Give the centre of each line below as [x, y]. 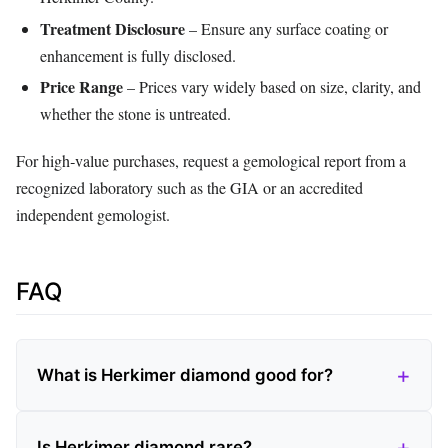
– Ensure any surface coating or [286, 28]
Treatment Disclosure [112, 28]
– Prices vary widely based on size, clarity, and [272, 87]
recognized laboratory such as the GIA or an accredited [189, 187]
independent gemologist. [93, 214]
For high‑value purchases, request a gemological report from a [211, 160]
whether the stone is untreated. [135, 114]
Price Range [81, 87]
